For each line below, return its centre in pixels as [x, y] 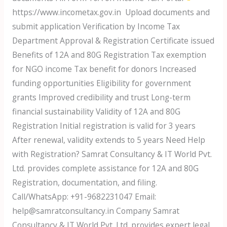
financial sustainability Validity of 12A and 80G [96, 111]
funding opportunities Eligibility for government [101, 83]
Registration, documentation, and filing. [84, 182]
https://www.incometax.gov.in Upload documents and [111, 12]
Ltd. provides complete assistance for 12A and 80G [105, 168]
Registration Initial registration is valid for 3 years [104, 125]
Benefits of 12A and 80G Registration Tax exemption [109, 54]
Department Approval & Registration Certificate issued [113, 40]
